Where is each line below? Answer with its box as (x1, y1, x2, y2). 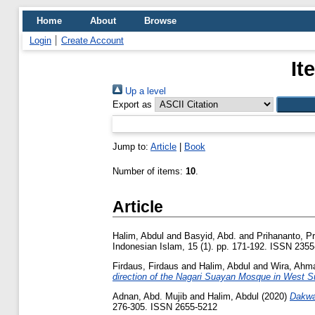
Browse (144, 15, 176, 26)
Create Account (61, 35, 124, 46)
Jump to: (112, 141, 150, 152)
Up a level (122, 86, 166, 96)
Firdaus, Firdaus (112, 260, 179, 271)
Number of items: (112, 166, 186, 176)
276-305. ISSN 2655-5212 (112, 301, 217, 312)
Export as (112, 99, 152, 110)
